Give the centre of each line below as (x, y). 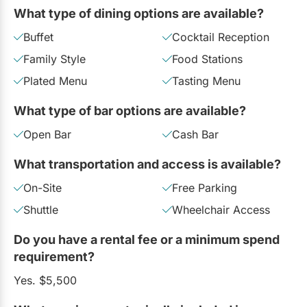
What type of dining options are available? (139, 13)
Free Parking (204, 187)
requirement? (54, 256)
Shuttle (41, 209)
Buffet (38, 37)
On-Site (42, 187)
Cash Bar (195, 134)
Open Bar (47, 134)
